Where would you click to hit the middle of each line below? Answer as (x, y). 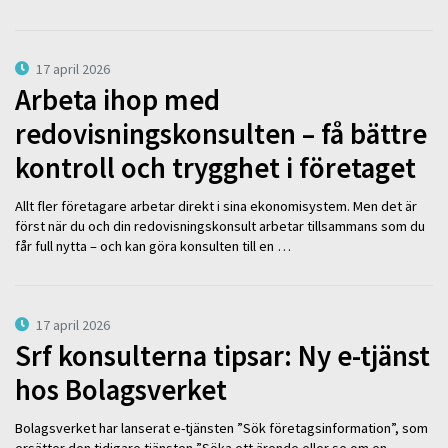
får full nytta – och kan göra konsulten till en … (153, 246)
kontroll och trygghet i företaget (215, 167)
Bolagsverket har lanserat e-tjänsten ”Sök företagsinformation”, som (221, 428)
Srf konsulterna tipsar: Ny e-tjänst (222, 355)
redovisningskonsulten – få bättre (221, 133)
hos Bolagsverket (121, 389)
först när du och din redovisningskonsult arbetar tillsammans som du (220, 226)
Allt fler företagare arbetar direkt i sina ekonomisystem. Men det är (216, 206)
